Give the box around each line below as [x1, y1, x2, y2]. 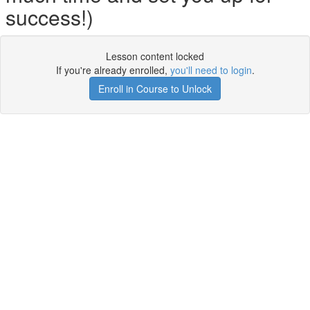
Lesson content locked [106, 49, 204, 63]
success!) [5, 2, 93, 32]
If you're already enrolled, [55, 63, 170, 77]
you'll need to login [170, 63, 252, 77]
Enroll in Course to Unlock [98, 82, 212, 95]
